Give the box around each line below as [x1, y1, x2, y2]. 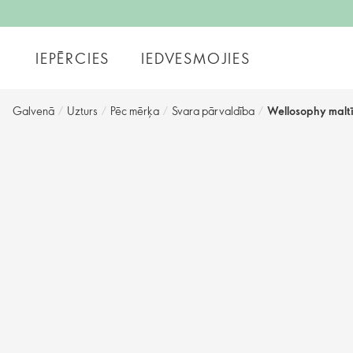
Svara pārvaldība [172, 103, 255, 118]
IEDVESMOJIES [141, 48, 251, 68]
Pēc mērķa [110, 103, 159, 118]
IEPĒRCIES [35, 48, 110, 68]
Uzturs [67, 103, 98, 118]
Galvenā [13, 103, 54, 118]
